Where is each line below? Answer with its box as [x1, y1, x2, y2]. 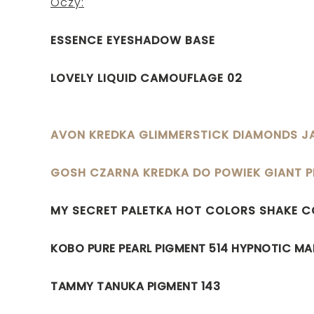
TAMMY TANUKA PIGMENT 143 [50, 278, 220, 294]
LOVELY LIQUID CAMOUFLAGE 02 [50, 69, 243, 86]
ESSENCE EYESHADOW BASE [50, 32, 215, 48]
